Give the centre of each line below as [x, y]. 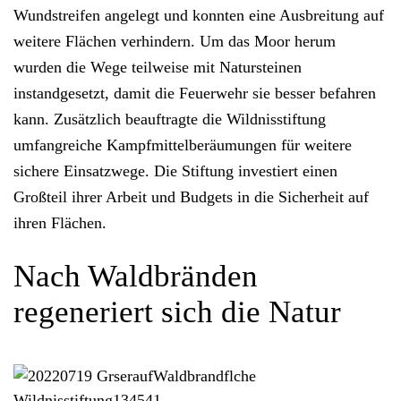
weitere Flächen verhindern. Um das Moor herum [175, 42]
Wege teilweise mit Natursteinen [196, 68]
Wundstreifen [57, 16]
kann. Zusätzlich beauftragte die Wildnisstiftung [170, 119]
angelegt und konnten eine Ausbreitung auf [242, 16]
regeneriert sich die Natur [177, 312]
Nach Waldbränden [136, 277]
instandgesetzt [59, 94]
